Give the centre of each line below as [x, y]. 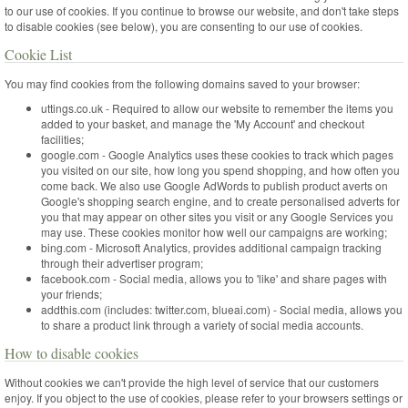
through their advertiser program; [122, 263]
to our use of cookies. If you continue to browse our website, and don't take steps [202, 10]
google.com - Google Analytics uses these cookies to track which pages [217, 154]
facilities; [62, 139]
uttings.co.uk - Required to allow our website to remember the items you [217, 108]
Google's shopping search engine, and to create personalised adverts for [220, 201]
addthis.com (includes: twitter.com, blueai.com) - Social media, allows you [222, 309]
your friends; [71, 294]
